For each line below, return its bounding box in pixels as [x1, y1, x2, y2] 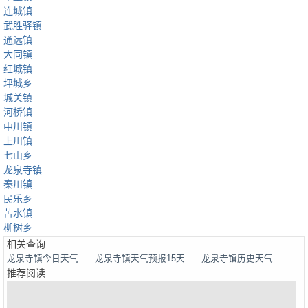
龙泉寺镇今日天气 [7, 254, 78, 263]
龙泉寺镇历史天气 [201, 254, 273, 263]
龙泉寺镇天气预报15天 [95, 254, 185, 263]
